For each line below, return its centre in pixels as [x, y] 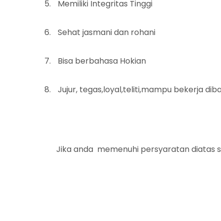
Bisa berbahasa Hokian [102, 61]
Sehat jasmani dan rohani [107, 32]
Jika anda [75, 149]
